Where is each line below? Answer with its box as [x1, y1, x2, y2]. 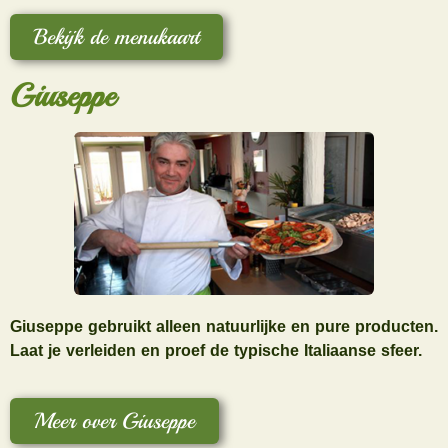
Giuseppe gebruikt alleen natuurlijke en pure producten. [10, 311, 438, 343]
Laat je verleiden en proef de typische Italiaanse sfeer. [10, 335, 422, 367]
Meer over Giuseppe [34, 406, 195, 435]
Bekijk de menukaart [34, 23, 199, 52]
